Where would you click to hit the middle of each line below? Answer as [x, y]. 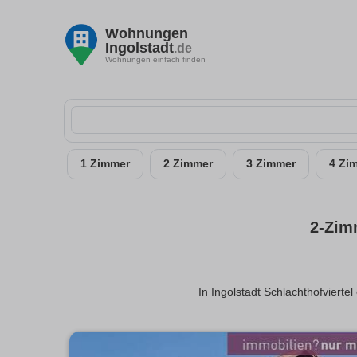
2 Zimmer [188, 164]
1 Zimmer [105, 164]
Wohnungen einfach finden [155, 59]
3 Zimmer [271, 164]
